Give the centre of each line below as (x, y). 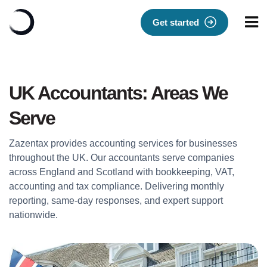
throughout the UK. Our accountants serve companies (122, 158)
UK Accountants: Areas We (118, 93)
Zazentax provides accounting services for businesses (123, 143)
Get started (177, 22)
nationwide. (33, 215)
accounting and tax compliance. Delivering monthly (117, 186)
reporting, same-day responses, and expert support (116, 201)
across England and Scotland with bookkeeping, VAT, (122, 172)
